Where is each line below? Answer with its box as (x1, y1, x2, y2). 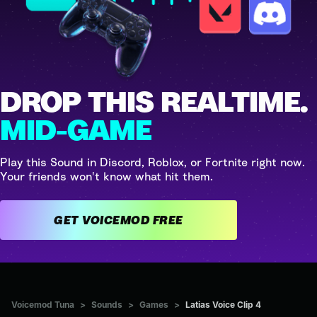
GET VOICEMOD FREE (152, 212, 183, 227)
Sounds (91, 299, 122, 310)
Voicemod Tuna (11, 299, 74, 310)
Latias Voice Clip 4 (185, 299, 261, 310)
